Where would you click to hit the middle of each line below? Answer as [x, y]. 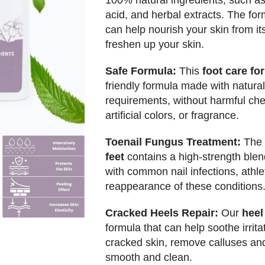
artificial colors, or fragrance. [172, 116]
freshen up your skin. [156, 45]
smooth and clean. [148, 258]
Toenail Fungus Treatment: [174, 142]
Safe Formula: [142, 71]
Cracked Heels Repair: [163, 213]
